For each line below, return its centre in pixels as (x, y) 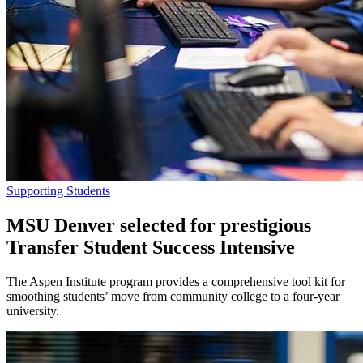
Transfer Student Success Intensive (153, 247)
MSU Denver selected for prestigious (159, 225)
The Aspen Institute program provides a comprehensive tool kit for (176, 281)
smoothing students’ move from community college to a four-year (173, 296)
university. (33, 310)
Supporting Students (58, 190)
